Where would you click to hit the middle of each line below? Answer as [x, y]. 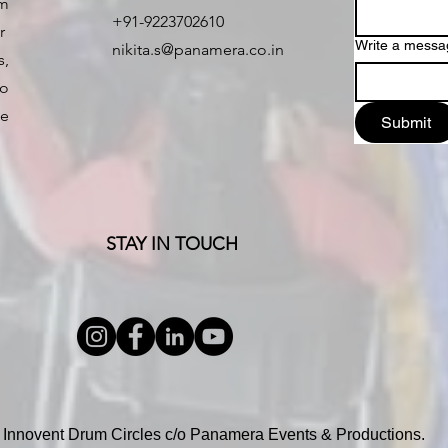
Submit [406, 122]
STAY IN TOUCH [172, 244]
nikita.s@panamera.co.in [198, 49]
